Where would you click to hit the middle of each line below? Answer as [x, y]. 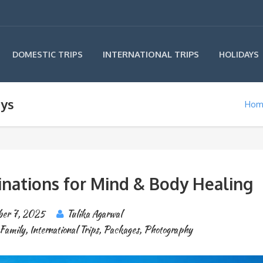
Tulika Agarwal [95, 214]
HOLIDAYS [239, 54]
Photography [168, 230]
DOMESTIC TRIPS [48, 54]
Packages [122, 230]
